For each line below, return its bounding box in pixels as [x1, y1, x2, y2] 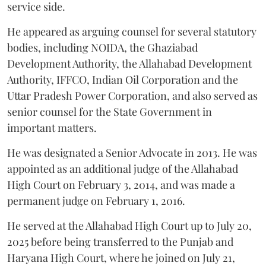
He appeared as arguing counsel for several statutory [7, 24, 256, 39]
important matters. [7, 120, 97, 135]
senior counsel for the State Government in [7, 104, 212, 119]
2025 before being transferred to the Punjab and [7, 234, 233, 249]
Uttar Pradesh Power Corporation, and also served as [7, 88, 258, 103]
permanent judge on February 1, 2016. [7, 193, 185, 208]
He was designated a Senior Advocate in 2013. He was [7, 145, 257, 160]
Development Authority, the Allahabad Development [7, 56, 252, 71]
